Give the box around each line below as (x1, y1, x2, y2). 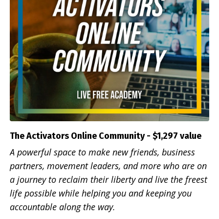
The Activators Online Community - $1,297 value (10, 131, 201, 142)
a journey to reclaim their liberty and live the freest (10, 174, 207, 186)
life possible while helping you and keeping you (10, 187, 192, 199)
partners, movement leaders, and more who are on (10, 160, 207, 172)
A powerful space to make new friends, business (10, 146, 195, 158)
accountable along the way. (10, 201, 115, 213)
